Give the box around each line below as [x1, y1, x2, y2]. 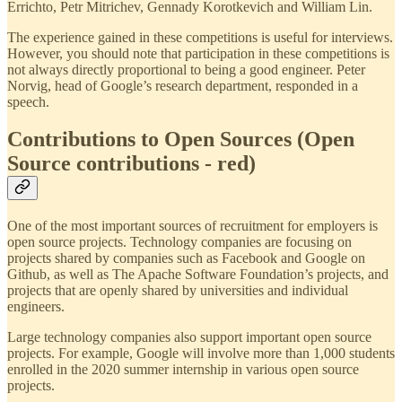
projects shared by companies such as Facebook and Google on [7, 250, 365, 267]
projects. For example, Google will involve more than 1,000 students [7, 345, 395, 362]
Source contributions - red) [7, 152, 256, 176]
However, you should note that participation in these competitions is [7, 45, 389, 61]
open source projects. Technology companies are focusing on [7, 234, 352, 250]
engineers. [7, 299, 65, 315]
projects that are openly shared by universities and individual [7, 283, 348, 299]
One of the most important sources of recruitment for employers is [7, 218, 378, 234]
